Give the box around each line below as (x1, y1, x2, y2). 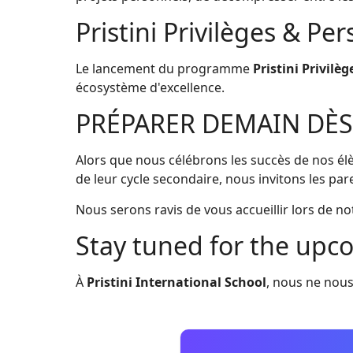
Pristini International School (87, 273, 266, 291)
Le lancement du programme (76, 59, 253, 77)
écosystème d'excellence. (76, 78, 225, 96)
